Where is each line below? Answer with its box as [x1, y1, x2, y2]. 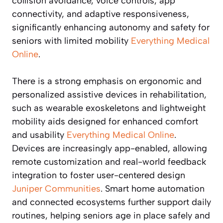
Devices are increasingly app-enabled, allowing [12, 143, 207, 154]
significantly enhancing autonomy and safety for [12, 22, 210, 33]
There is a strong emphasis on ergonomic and [12, 76, 202, 87]
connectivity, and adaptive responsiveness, [12, 8, 189, 20]
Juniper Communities [12, 183, 101, 195]
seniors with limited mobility [12, 35, 131, 47]
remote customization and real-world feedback [12, 156, 206, 168]
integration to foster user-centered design [12, 170, 185, 181]
